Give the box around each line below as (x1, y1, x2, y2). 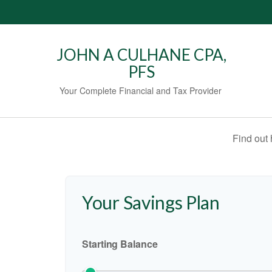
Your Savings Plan (82, 191, 220, 213)
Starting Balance (82, 237, 158, 251)
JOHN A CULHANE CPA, (56, 45, 227, 64)
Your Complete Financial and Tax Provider (59, 84, 224, 97)
